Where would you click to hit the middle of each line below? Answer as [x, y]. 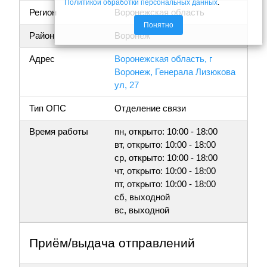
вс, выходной [142, 210]
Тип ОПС [48, 108]
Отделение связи [150, 108]
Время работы [59, 132]
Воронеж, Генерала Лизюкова [175, 72]
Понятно [159, 25]
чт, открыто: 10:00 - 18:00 [165, 171]
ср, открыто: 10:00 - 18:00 [166, 158]
